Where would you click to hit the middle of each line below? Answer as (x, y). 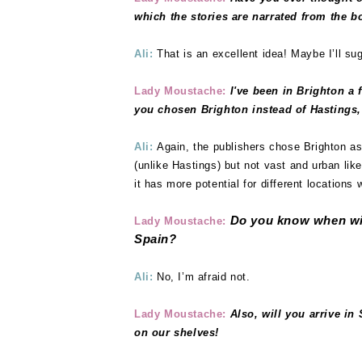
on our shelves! (177, 333)
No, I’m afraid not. (204, 277)
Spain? (156, 239)
